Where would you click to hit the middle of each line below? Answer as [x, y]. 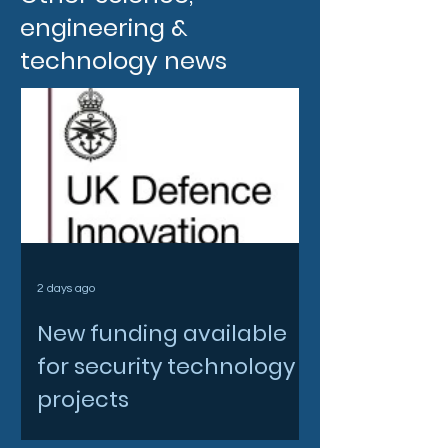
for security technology [166, 367]
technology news [123, 60]
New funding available [162, 334]
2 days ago [66, 288]
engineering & [104, 27]
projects [83, 400]
